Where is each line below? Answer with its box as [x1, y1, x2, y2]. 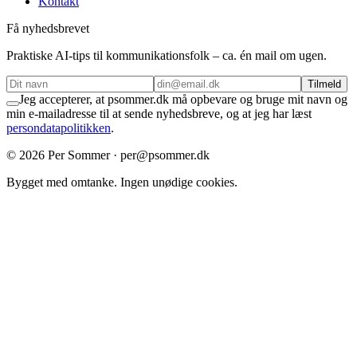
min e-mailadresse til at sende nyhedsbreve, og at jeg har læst [6, 107, 312, 121]
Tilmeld [308, 78, 341, 91]
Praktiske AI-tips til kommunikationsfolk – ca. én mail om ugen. [6, 49, 327, 63]
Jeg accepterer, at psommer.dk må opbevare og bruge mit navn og [19, 92, 347, 107]
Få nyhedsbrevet [6, 22, 89, 36]
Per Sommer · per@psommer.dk [45, 148, 210, 163]
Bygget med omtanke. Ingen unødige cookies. [6, 175, 237, 190]
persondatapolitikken [6, 121, 111, 135]
